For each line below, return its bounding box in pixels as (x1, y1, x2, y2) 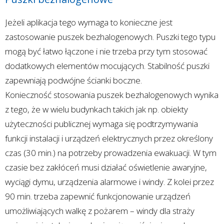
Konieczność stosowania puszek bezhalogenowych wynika (5, 88, 218, 100)
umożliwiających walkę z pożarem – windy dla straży (5, 204, 194, 216)
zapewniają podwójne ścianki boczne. (5, 74, 142, 86)
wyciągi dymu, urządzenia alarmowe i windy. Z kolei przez (5, 175, 214, 187)
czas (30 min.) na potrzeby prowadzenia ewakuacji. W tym (5, 146, 216, 158)
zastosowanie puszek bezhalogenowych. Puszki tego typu (5, 30, 215, 42)
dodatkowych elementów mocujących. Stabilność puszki (5, 59, 209, 71)
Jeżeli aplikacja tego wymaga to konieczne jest (5, 16, 172, 28)
